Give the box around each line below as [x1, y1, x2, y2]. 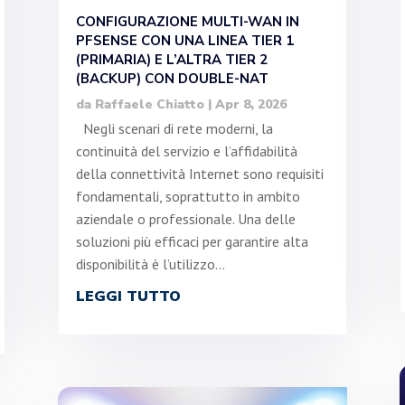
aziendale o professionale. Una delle [75, 209, 296, 228]
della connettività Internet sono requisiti [75, 164, 324, 183]
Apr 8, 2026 [214, 95, 287, 113]
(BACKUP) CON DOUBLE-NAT [75, 69, 268, 88]
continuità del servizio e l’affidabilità [75, 141, 297, 160]
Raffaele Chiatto [94, 95, 204, 113]
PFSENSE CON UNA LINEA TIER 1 [75, 31, 294, 50]
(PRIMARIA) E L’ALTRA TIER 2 [75, 50, 268, 69]
